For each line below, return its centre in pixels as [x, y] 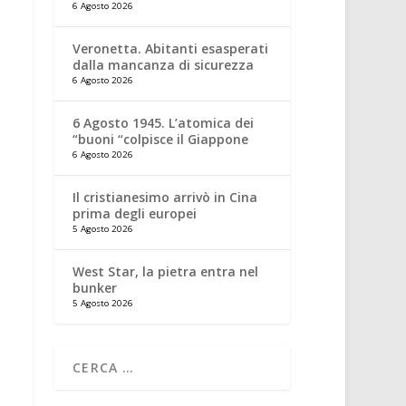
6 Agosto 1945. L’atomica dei [164, 123]
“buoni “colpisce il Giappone [161, 139]
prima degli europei [135, 213]
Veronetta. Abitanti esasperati [171, 48]
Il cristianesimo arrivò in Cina [165, 197]
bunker [95, 288]
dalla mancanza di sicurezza [164, 65]
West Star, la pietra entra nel [166, 271]
